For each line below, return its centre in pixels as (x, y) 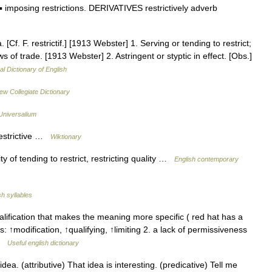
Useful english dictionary (43, 243)
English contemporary (206, 159)
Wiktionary (66, 136)
